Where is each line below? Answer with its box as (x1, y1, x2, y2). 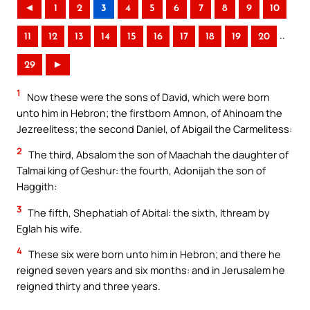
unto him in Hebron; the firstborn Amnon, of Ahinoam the (17, 105, 282, 120)
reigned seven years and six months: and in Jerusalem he (17, 263, 285, 277)
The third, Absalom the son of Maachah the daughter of (26, 147, 289, 162)
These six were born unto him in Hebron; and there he (26, 247, 281, 262)
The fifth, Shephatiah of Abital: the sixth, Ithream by (26, 205, 270, 219)
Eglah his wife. (17, 221, 82, 235)
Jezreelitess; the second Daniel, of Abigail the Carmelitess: (17, 121, 292, 136)
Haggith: (17, 179, 57, 194)
